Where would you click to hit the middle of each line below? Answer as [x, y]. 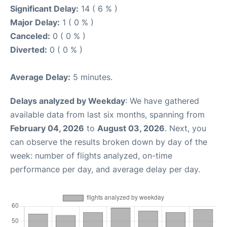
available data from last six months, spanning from [107, 115]
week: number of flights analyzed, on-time [91, 156]
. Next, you [185, 128]
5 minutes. [91, 77]
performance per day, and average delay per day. [105, 169]
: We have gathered [162, 101]
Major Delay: [35, 22]
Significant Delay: [44, 9]
